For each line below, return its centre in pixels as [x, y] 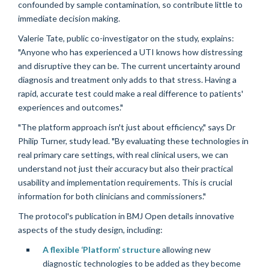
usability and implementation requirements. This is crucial [125, 182]
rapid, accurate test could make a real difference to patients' [131, 93]
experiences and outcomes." [71, 107]
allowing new [185, 249]
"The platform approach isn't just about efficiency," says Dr [127, 127]
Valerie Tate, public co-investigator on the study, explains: [126, 38]
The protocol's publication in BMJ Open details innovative [126, 216]
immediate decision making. [69, 18]
